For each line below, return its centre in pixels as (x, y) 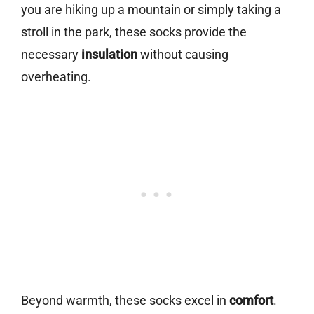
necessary (51, 55)
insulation (109, 55)
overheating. (56, 77)
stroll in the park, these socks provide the (134, 32)
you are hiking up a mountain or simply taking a (151, 10)
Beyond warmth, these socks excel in (125, 301)
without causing (183, 55)
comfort (251, 301)
